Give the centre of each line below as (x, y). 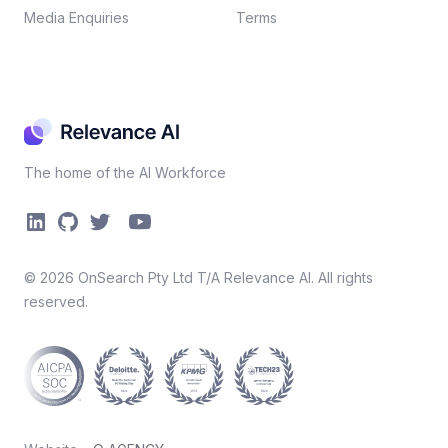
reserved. (56, 302)
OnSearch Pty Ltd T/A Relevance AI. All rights (223, 278)
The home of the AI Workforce (125, 173)
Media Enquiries (76, 18)
